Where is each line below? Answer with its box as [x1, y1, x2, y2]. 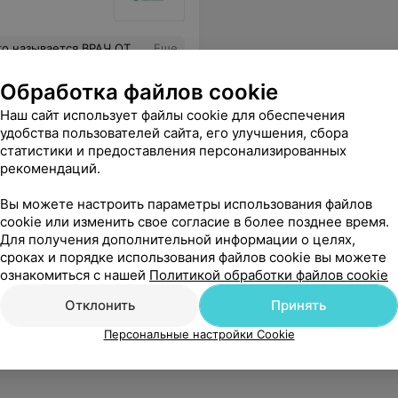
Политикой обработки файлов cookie [149, 267, 388, 283]
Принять [271, 297, 326, 314]
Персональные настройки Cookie [103, 327, 295, 341]
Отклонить [64, 297, 135, 314]
